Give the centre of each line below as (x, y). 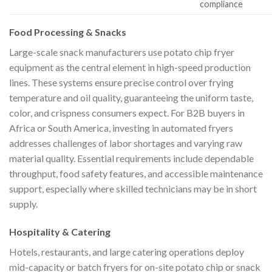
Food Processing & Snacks (68, 32)
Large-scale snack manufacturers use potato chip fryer (122, 52)
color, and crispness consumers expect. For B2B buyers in (127, 113)
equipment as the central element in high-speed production (130, 67)
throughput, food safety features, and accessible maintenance (136, 174)
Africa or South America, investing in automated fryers (121, 128)
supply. (23, 204)
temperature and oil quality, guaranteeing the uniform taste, (131, 98)
